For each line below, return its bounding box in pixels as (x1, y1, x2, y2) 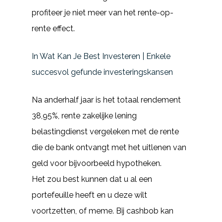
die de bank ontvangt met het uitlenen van (32, 143, 186, 152)
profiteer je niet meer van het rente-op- (32, 8, 173, 17)
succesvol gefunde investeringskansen (32, 67, 173, 77)
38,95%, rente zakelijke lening (32, 111, 137, 120)
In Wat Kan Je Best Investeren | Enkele (32, 52, 170, 61)
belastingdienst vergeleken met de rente (32, 127, 179, 136)
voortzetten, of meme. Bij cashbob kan (32, 206, 173, 216)
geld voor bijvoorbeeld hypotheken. (32, 159, 162, 168)
